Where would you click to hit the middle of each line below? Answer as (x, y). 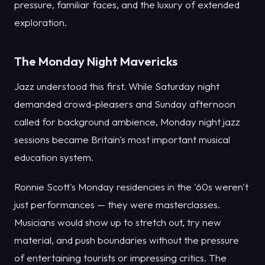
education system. (54, 157)
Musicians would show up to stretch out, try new (118, 222)
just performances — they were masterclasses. (117, 205)
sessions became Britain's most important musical (122, 140)
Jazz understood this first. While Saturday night (117, 86)
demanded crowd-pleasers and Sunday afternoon (125, 104)
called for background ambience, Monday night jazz (127, 122)
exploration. (41, 22)
